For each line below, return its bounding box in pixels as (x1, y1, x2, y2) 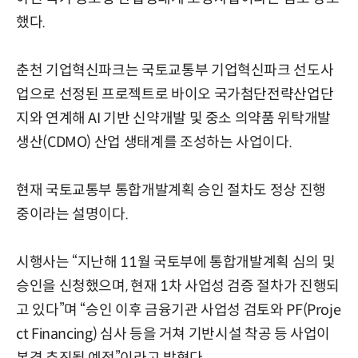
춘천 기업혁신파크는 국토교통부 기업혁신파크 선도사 (16, 61, 334, 79)
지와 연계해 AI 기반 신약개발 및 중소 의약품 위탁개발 (16, 109, 331, 127)
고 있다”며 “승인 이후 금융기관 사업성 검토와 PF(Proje (16, 300, 341, 319)
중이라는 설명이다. (16, 205, 129, 223)
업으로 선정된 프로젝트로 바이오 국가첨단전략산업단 (16, 85, 334, 103)
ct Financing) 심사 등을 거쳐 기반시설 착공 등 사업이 (16, 324, 331, 343)
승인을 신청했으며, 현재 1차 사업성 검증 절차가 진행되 (16, 276, 340, 295)
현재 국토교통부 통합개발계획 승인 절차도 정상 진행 (16, 181, 326, 199)
